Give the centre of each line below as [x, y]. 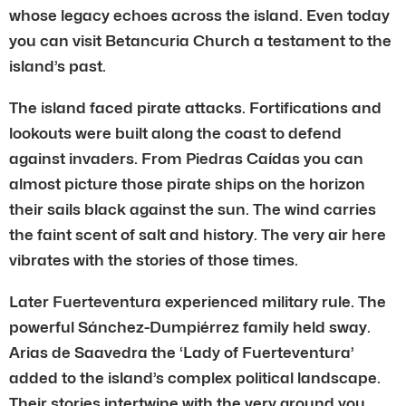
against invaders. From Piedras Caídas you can [186, 158]
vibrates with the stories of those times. [154, 260]
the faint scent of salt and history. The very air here [198, 234]
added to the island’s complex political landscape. [195, 377]
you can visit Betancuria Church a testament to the [200, 40]
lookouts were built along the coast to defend [175, 133]
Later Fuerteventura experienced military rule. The [198, 301]
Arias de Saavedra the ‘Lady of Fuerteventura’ [182, 352]
